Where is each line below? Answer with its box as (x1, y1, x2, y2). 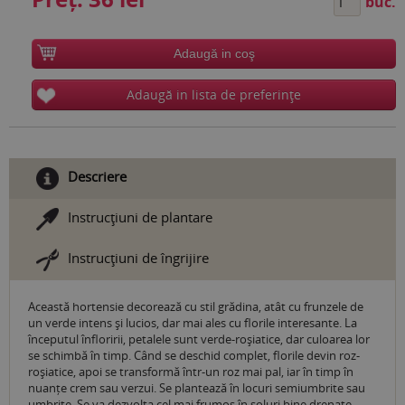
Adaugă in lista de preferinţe (127, 85, 301, 103)
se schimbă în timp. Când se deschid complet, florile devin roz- (28, 347, 360, 364)
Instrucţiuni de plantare (68, 208, 212, 227)
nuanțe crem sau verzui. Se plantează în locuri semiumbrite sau (28, 380, 365, 397)
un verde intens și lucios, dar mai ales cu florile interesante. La (28, 315, 357, 332)
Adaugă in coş (173, 46, 255, 61)
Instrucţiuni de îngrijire (68, 249, 209, 268)
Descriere (68, 167, 127, 186)
